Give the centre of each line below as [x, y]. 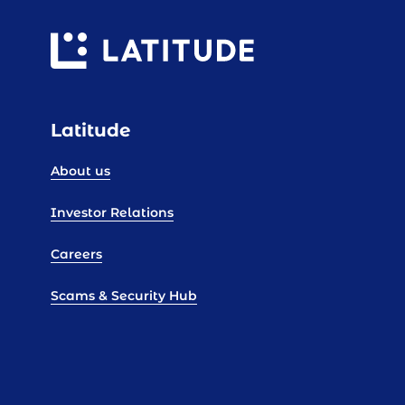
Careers [76, 254]
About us [80, 171]
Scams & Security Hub [124, 296]
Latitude [91, 131]
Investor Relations [112, 213]
